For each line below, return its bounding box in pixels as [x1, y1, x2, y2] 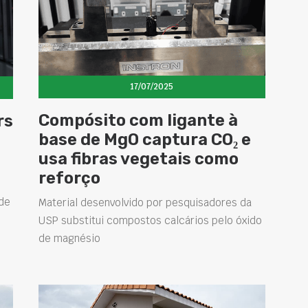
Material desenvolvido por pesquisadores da [38, 196, 252, 210]
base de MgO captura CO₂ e [38, 130, 251, 150]
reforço [38, 168, 100, 188]
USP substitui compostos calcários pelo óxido [38, 214, 262, 228]
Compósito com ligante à [38, 111, 238, 131]
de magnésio [38, 232, 100, 245]
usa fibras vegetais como [38, 149, 239, 169]
